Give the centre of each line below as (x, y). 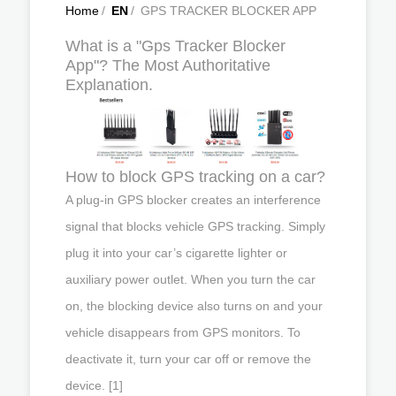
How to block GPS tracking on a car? (195, 176)
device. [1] (94, 385)
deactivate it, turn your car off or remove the (188, 358)
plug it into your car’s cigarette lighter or (176, 252)
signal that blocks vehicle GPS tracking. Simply (195, 226)
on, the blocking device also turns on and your (194, 305)
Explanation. (109, 85)
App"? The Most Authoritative (168, 65)
